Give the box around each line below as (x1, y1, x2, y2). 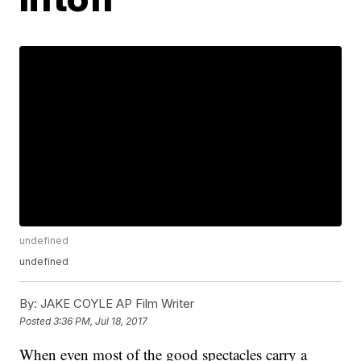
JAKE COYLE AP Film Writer (37, 296, 195, 312)
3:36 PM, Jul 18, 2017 (53, 314, 148, 327)
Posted (19, 314, 54, 327)
